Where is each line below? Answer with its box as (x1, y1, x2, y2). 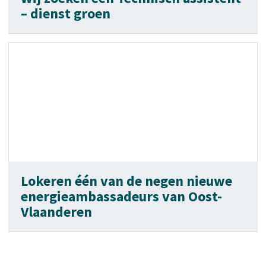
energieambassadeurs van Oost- (21, 187, 222, 205)
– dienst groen (21, 4, 110, 23)
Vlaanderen (21, 202, 92, 221)
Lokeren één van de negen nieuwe (21, 172, 232, 190)
